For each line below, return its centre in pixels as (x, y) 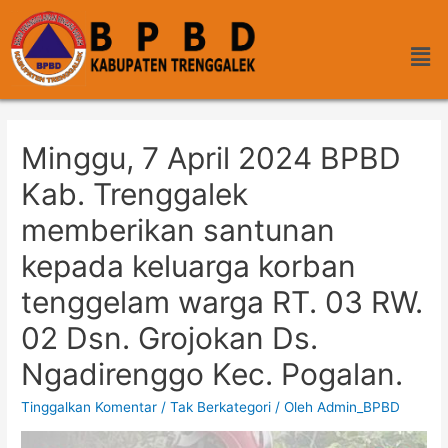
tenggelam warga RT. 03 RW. (222, 302)
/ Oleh (294, 407)
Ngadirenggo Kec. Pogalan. (212, 374)
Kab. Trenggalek (135, 194)
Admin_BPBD (359, 407)
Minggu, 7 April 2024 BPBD (211, 158)
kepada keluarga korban (189, 266)
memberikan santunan (178, 230)
